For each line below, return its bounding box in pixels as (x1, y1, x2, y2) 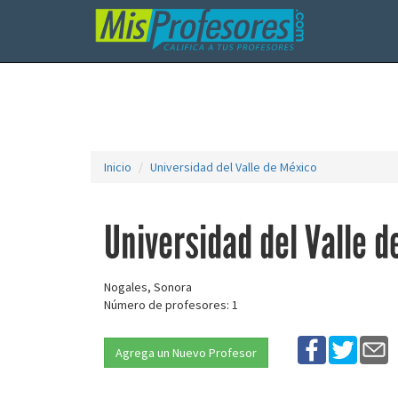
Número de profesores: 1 (104, 297, 238, 313)
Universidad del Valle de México (150, 159, 317, 175)
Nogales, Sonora (104, 279, 192, 295)
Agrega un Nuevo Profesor (115, 344, 257, 361)
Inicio (104, 159, 131, 175)
